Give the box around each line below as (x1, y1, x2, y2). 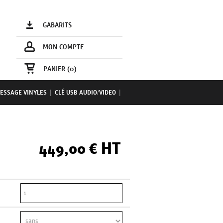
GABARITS (43, 21, 72, 30)
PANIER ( (43, 65, 70, 74)
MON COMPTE (43, 43, 84, 52)
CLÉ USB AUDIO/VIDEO (55, 89, 116, 97)
